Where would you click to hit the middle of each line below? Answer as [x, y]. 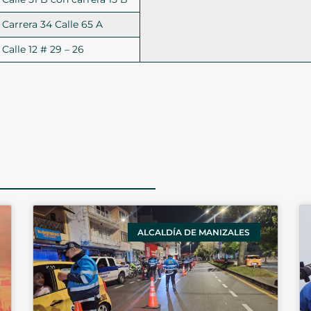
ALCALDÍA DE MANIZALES [194, 232]
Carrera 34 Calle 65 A [53, 25]
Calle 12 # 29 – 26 [43, 50]
